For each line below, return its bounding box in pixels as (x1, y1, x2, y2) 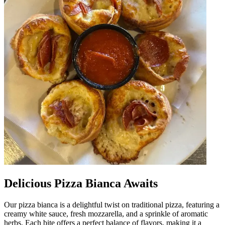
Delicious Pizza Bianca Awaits (4, 176, 158, 190)
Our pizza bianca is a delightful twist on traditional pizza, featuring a (4, 200, 219, 209)
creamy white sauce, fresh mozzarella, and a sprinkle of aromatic (4, 209, 208, 218)
